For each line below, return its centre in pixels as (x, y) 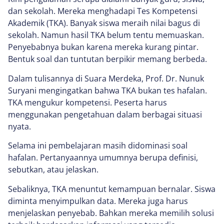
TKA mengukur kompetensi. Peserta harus (87, 102)
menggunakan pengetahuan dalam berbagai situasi (105, 114)
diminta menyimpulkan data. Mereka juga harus (98, 201)
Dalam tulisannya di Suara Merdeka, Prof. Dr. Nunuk (106, 78)
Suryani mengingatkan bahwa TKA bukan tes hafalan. (107, 90)
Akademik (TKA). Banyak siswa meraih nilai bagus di (104, 23)
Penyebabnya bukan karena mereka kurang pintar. (103, 47)
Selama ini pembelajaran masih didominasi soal (98, 146)
